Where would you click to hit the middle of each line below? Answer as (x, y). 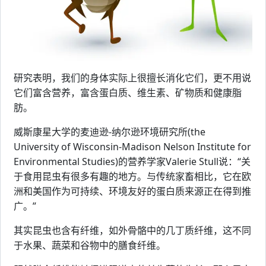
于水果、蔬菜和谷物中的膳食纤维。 (90, 245)
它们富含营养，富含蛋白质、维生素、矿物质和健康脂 (128, 93)
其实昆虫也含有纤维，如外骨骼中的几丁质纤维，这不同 (132, 230)
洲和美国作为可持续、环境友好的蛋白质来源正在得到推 (132, 191)
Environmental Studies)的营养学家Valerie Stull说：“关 (132, 161)
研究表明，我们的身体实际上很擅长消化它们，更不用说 (132, 78)
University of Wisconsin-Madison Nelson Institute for (132, 147)
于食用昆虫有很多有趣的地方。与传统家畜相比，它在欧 (132, 176)
